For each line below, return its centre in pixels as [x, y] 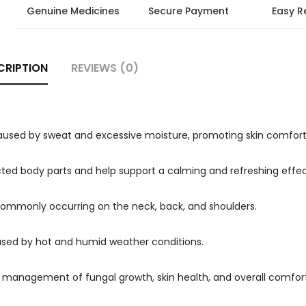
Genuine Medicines [73, 11]
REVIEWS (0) [105, 68]
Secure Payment [188, 11]
